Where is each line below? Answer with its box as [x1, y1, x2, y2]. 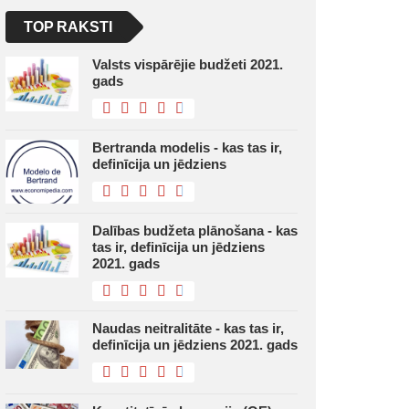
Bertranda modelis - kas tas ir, [92, 140, 282, 155]
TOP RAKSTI [24, 19, 112, 35]
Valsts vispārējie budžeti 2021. [92, 57, 283, 72]
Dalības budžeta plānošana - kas [92, 223, 298, 238]
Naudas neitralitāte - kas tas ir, [92, 320, 284, 336]
